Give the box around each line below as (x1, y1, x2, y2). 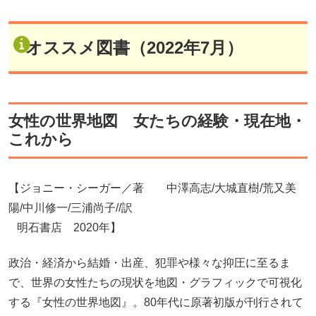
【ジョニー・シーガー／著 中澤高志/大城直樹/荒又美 (8, 181, 296, 194)
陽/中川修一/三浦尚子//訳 (8, 201, 133, 214)
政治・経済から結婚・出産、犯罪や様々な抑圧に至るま (8, 256, 291, 269)
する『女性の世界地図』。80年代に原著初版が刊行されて (8, 296, 303, 308)
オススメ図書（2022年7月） (25, 37, 243, 57)
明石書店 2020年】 (8, 221, 121, 233)
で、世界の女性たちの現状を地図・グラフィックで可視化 (8, 276, 302, 288)
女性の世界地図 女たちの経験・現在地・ (8, 111, 306, 130)
